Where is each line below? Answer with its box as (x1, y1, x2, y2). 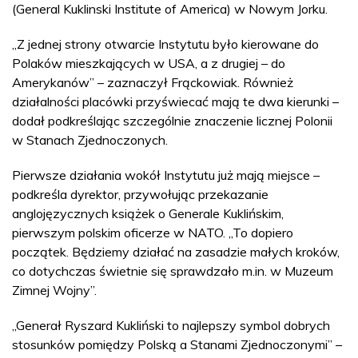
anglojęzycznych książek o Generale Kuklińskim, (12, 205, 284, 221)
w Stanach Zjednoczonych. (12, 132, 168, 148)
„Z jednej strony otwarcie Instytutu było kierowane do (12, 36, 319, 52)
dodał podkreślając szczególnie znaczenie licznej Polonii (12, 113, 332, 129)
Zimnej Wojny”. (12, 282, 97, 298)
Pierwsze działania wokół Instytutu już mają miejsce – (12, 167, 320, 183)
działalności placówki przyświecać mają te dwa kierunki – (12, 93, 339, 109)
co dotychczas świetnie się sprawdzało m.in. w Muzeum (12, 263, 333, 279)
